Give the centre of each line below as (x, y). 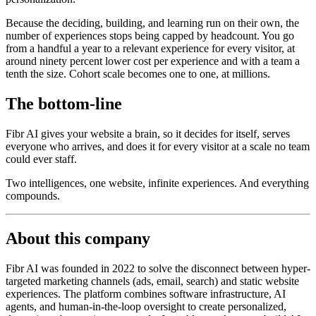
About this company (78, 238)
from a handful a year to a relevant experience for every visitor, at (150, 49)
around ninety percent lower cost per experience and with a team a (153, 61)
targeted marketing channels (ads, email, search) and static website (152, 281)
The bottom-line (64, 104)
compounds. (33, 196)
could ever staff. (41, 159)
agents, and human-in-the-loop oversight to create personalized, (146, 306)
